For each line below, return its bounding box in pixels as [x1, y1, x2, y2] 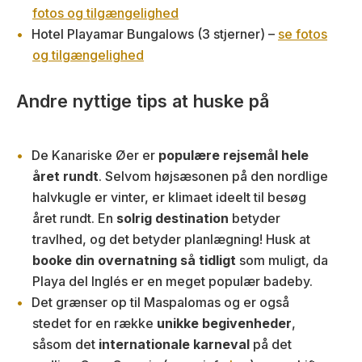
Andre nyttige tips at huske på [16, 90, 269, 112]
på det [253, 336, 292, 353]
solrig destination [116, 210, 229, 227]
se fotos [278, 26, 327, 43]
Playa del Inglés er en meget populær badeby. [32, 273, 313, 290]
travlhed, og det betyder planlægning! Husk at [32, 231, 310, 248]
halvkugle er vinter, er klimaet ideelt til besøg [32, 189, 306, 206]
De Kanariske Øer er [32, 147, 158, 164]
